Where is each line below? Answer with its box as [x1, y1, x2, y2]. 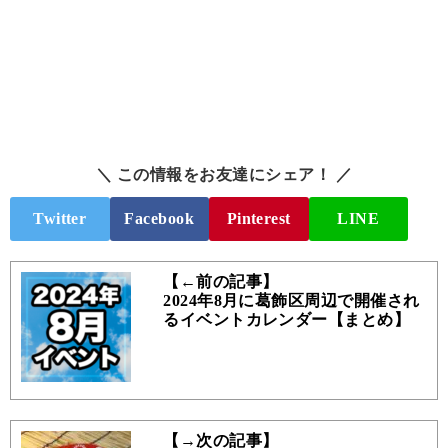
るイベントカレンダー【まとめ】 [163, 310, 411, 328]
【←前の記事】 [163, 272, 279, 290]
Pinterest [226, 209, 291, 227]
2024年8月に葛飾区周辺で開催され [163, 291, 420, 309]
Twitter [33, 209, 87, 227]
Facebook [124, 209, 195, 227]
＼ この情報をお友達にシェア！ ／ [95, 166, 353, 184]
